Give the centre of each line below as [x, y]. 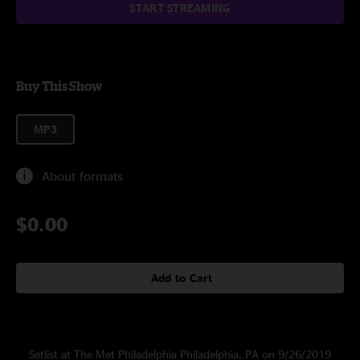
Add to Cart [182, 278]
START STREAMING [180, 8]
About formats [82, 176]
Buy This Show [59, 86]
